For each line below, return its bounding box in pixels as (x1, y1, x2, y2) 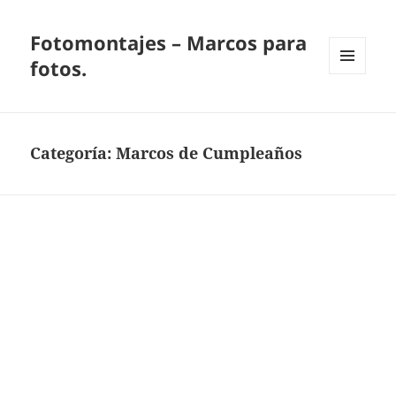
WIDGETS (329, 103, 379, 119)
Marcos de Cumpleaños (116, 142, 303, 164)
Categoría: (30, 142, 117, 164)
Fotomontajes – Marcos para (30, 29, 308, 57)
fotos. (30, 55, 88, 82)
